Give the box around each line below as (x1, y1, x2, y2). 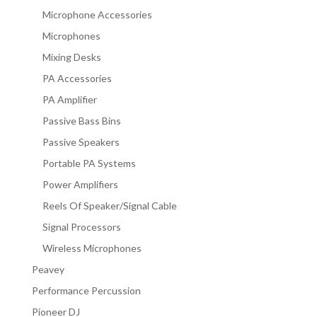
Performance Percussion (31, 284, 141, 296)
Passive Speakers (42, 135, 120, 148)
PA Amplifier (42, 93, 97, 105)
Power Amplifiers (42, 178, 118, 190)
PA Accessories (42, 71, 112, 84)
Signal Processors (42, 220, 121, 233)
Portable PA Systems (42, 156, 136, 169)
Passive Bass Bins (42, 114, 121, 127)
